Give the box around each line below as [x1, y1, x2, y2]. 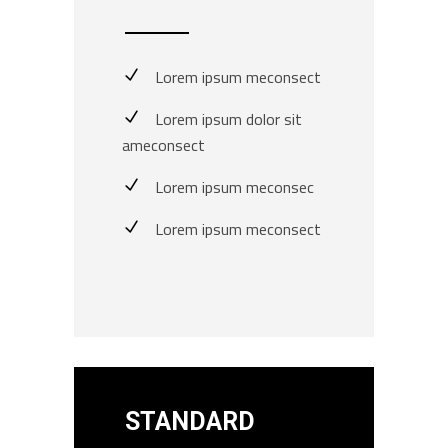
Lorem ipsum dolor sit [155, 107, 302, 131]
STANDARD [125, 407, 255, 436]
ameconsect [122, 133, 205, 157]
